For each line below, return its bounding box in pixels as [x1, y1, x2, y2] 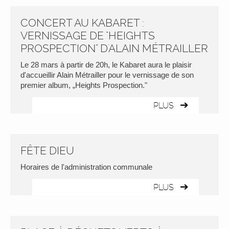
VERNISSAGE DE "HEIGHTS [20, 29, 155, 42]
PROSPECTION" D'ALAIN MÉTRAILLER [20, 42, 208, 55]
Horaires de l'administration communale [20, 163, 152, 171]
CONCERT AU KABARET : [20, 16, 144, 29]
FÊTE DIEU [20, 144, 74, 157]
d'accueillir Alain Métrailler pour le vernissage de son [20, 71, 194, 79]
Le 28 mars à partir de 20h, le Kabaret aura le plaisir [20, 60, 192, 69]
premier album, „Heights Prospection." [20, 81, 147, 89]
